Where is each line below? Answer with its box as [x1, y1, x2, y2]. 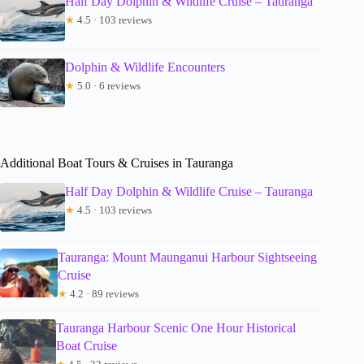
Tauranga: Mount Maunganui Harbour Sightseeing [58, 249, 318, 264]
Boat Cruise [56, 338, 118, 353]
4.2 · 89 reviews [67, 287, 140, 300]
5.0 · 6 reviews [75, 79, 141, 92]
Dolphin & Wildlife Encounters [65, 59, 225, 74]
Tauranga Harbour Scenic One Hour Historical [56, 320, 297, 335]
